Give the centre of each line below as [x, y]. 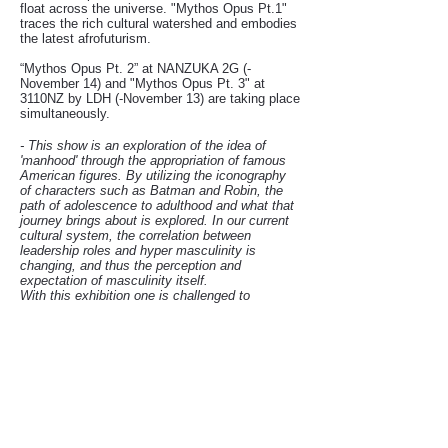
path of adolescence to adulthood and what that [157, 205]
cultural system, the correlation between [135, 235]
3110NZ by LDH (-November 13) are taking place [160, 98]
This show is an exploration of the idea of [147, 145]
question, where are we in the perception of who [157, 310]
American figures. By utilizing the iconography [153, 175]
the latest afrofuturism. [85, 38]
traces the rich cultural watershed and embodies [158, 23]
